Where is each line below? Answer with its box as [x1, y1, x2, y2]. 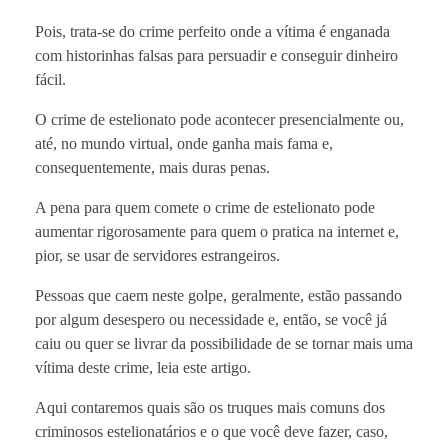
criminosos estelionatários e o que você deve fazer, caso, [35, 422, 388, 440]
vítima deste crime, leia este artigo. [35, 358, 251, 376]
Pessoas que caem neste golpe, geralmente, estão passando [35, 286, 402, 304]
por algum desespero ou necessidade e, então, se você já [35, 310, 387, 328]
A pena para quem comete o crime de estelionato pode [35, 198, 375, 216]
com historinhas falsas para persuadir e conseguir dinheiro [35, 46, 398, 64]
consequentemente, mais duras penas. [35, 158, 270, 176]
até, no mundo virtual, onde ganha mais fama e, [35, 134, 333, 152]
